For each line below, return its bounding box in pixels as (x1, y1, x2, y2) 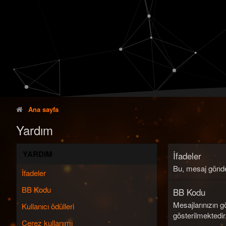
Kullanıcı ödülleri (22, 200, 74, 211)
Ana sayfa (28, 104, 59, 114)
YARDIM (23, 148, 52, 159)
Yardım (16, 121, 53, 139)
